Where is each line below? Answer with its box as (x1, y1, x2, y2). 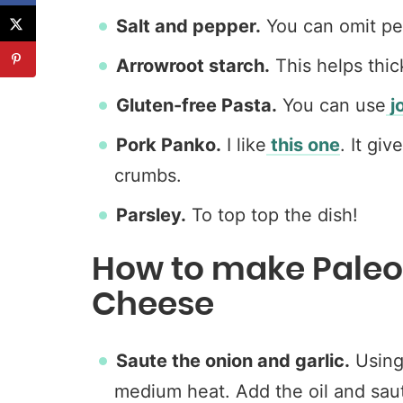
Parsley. (116, 204, 186, 226)
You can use (277, 94, 386, 116)
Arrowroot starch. (116, 55, 270, 76)
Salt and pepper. (116, 15, 261, 37)
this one (266, 134, 340, 156)
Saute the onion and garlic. (116, 350, 350, 372)
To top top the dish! (186, 204, 358, 226)
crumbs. (114, 165, 182, 186)
